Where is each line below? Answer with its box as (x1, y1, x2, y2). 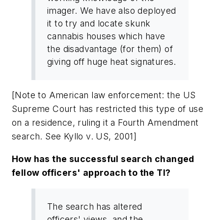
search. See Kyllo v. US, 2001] (12, 131, 137, 142)
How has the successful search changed (12, 153, 194, 164)
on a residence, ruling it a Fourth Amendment (12, 117, 199, 128)
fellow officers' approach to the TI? (12, 167, 171, 178)
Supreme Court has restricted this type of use (12, 104, 203, 114)
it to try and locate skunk (47, 18, 151, 28)
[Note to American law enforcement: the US (12, 90, 196, 101)
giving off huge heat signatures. (47, 56, 176, 67)
